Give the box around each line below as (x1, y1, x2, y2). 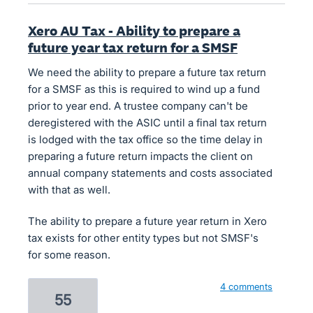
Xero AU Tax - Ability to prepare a (28, 21, 240, 40)
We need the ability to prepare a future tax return (28, 65, 266, 79)
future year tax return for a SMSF (28, 38, 238, 57)
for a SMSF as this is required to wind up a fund (28, 82, 260, 96)
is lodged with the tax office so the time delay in (28, 132, 263, 146)
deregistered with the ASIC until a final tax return (28, 115, 267, 129)
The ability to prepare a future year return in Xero (28, 214, 267, 228)
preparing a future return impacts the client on (28, 149, 253, 163)
